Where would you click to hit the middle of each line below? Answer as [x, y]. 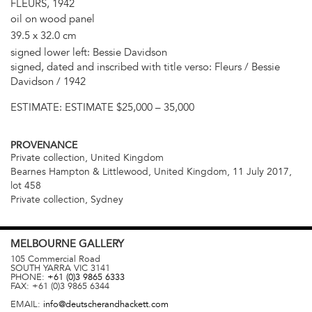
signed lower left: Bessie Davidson [89, 52]
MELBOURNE [45, 244]
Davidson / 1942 [48, 81]
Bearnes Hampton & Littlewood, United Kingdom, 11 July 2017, [151, 172]
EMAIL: [27, 305]
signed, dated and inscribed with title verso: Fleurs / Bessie [145, 67]
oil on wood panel [53, 18]
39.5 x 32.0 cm [44, 35]
